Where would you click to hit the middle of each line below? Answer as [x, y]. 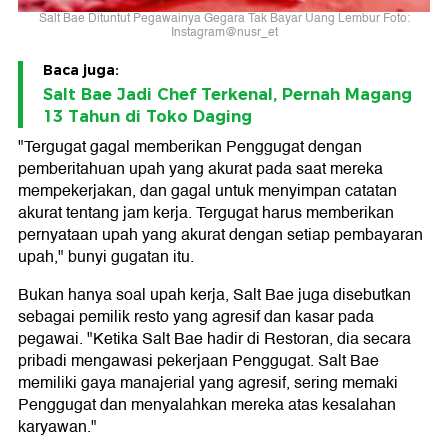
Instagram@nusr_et [224, 33]
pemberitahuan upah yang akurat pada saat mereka [200, 168]
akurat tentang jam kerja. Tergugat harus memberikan [206, 212]
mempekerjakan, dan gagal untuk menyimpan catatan [207, 190]
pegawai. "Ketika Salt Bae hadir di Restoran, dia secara [214, 338]
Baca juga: [81, 69]
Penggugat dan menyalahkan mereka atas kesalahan [207, 404]
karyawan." [57, 426]
